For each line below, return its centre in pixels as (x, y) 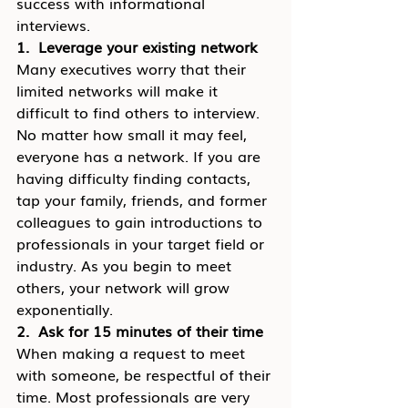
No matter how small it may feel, (134, 134)
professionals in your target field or (143, 243)
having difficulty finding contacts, (136, 178)
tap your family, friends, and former (144, 199)
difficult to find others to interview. (140, 112)
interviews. (53, 25)
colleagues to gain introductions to (142, 221)
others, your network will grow (125, 287)
